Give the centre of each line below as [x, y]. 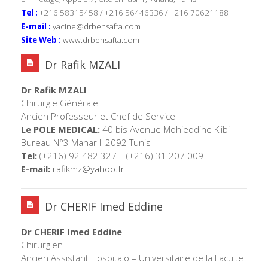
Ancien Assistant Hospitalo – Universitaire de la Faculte [132, 258]
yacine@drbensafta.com [97, 26]
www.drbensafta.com [102, 40]
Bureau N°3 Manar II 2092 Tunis [86, 142]
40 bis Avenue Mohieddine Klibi [165, 129]
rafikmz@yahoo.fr [89, 168]
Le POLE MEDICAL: [60, 129]
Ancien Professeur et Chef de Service [98, 116]
